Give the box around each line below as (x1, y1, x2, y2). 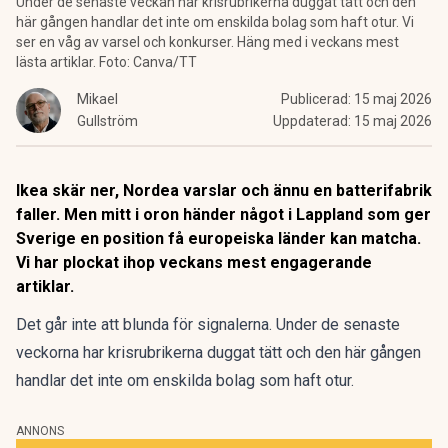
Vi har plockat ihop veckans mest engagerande (16, 253, 372, 272)
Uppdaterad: (273, 113, 354, 129)
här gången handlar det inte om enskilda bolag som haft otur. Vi (16, 14, 414, 30)
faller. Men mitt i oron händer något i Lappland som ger (16, 205, 431, 224)
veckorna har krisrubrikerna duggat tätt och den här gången (16, 343, 421, 362)
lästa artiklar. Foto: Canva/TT (16, 54, 197, 70)
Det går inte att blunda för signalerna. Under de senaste (16, 315, 400, 334)
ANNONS (16, 424, 64, 438)
